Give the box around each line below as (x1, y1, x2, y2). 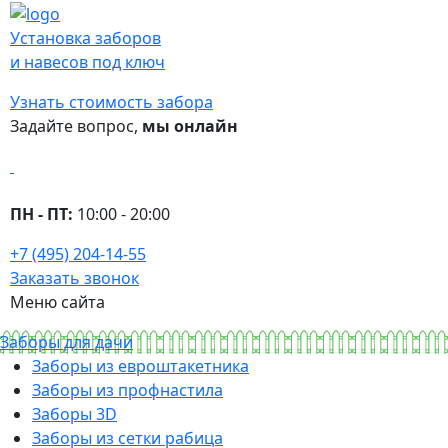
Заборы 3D (32, 402, 117, 425)
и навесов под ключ (10, 50, 165, 73)
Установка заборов (10, 26, 161, 49)
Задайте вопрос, (10, 114, 142, 137)
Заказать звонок (10, 266, 139, 289)
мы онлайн (142, 114, 238, 137)
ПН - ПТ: (10, 202, 73, 225)
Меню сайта (10, 290, 105, 313)
